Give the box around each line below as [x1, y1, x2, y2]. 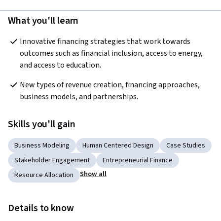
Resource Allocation [14, 170, 74, 181]
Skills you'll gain [8, 117, 75, 132]
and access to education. [20, 60, 103, 71]
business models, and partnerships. [20, 91, 138, 103]
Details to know [8, 201, 74, 216]
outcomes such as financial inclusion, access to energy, [20, 48, 203, 59]
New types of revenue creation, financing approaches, [20, 79, 200, 91]
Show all [80, 169, 107, 180]
